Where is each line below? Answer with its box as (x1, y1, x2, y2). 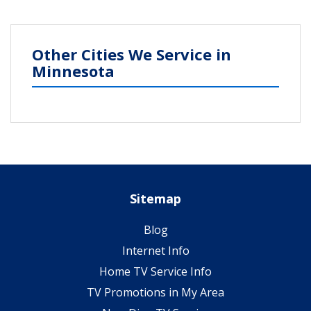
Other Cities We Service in (32, 43, 231, 65)
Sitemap (130, 190, 181, 207)
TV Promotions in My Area (87, 284, 224, 300)
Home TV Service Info (99, 263, 212, 279)
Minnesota (32, 60, 115, 81)
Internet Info (121, 242, 190, 258)
